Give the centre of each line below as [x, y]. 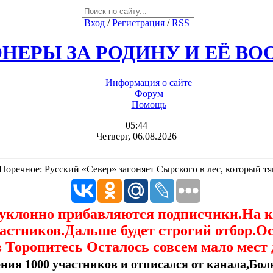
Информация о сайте [149, 82]
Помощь [149, 104]
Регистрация [138, 23]
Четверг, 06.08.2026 [136, 136]
